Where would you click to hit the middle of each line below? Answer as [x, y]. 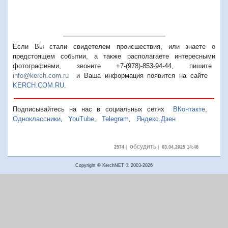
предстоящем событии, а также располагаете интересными [114, 56]
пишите [202, 66]
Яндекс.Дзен [156, 119]
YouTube [81, 119]
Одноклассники [37, 119]
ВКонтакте [189, 109]
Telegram [115, 119]
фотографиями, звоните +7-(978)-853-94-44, [101, 66]
